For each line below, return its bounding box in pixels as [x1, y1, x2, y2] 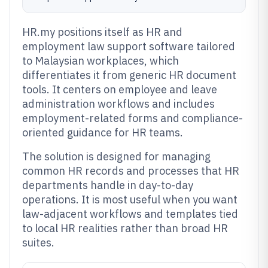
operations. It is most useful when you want [22, 193, 237, 206]
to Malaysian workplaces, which [22, 54, 179, 68]
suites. [22, 236, 54, 249]
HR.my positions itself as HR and [22, 25, 182, 39]
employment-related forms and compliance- [22, 111, 243, 125]
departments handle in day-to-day [22, 178, 193, 192]
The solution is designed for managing [22, 150, 211, 163]
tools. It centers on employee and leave [22, 83, 217, 96]
